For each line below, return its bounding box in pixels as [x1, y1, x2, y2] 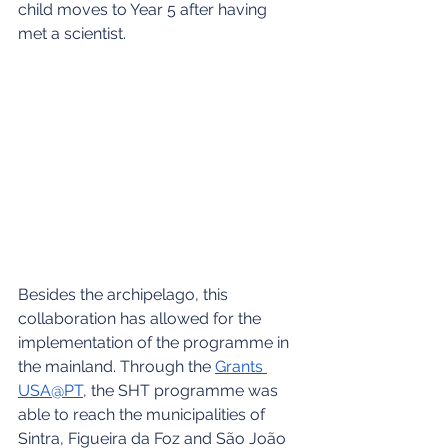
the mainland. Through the [18, 357, 215, 377]
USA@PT [18, 381, 83, 401]
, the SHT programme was [83, 381, 282, 401]
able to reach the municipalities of [18, 405, 269, 425]
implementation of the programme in [18, 333, 293, 353]
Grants [215, 357, 267, 377]
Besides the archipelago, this [18, 285, 232, 305]
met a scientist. [18, 23, 126, 43]
